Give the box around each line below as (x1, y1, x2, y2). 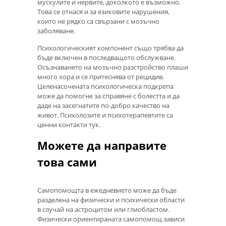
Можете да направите (37, 137, 166, 153)
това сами (37, 154, 97, 169)
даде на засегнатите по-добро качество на (37, 101, 169, 110)
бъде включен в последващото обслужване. (37, 53, 176, 63)
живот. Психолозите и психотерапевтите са (37, 110, 173, 120)
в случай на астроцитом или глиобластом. (37, 204, 169, 214)
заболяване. (37, 26, 75, 35)
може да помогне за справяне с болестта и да (37, 91, 180, 101)
